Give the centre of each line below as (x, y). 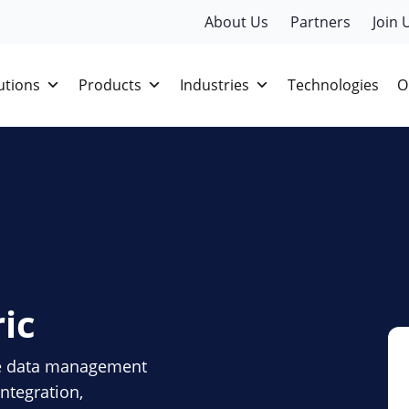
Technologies (333, 85)
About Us (236, 22)
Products (110, 85)
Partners (320, 22)
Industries (215, 85)
